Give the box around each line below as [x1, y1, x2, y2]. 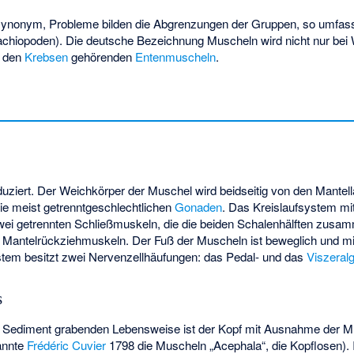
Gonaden [175, 198, 223, 216]
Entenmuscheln [135, 47, 217, 65]
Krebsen [24, 47, 69, 65]
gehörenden [68, 47, 136, 65]
